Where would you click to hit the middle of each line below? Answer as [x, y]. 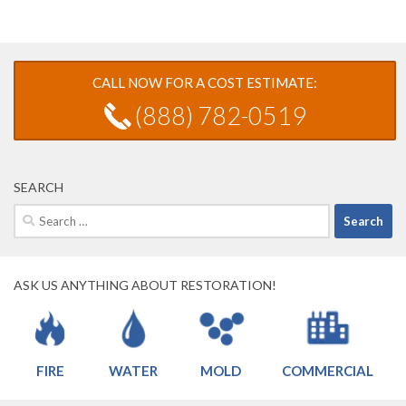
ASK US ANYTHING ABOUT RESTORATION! [145, 285]
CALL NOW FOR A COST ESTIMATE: [205, 83]
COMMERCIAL [328, 371]
